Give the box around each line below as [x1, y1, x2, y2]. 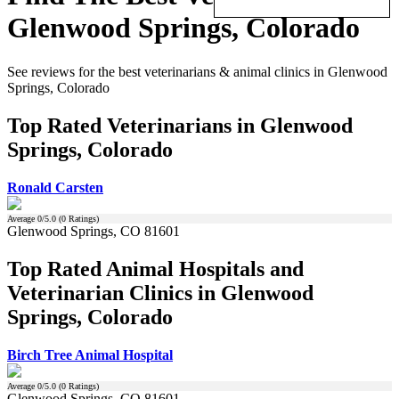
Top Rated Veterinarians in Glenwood [7, 113, 353, 137]
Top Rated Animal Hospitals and [7, 256, 304, 281]
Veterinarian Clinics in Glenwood [7, 281, 313, 305]
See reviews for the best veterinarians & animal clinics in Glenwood [7, 63, 387, 79]
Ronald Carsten [7, 179, 103, 195]
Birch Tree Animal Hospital [7, 346, 173, 362]
